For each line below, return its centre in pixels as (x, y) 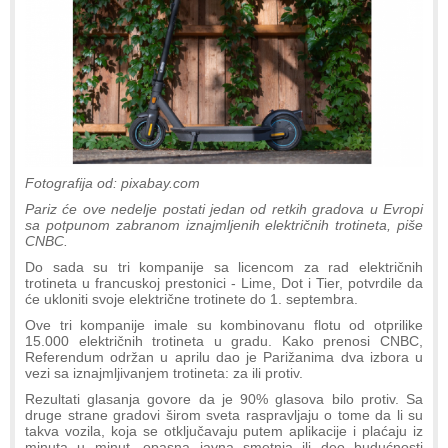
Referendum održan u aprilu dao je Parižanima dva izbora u (224, 356)
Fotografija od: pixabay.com (112, 182)
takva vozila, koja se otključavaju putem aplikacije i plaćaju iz (224, 430)
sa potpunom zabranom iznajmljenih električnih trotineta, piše (224, 224)
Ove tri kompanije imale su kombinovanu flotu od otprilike (224, 324)
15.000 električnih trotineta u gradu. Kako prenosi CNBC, (224, 340)
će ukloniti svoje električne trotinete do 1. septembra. (191, 298)
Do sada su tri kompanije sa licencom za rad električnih (224, 266)
